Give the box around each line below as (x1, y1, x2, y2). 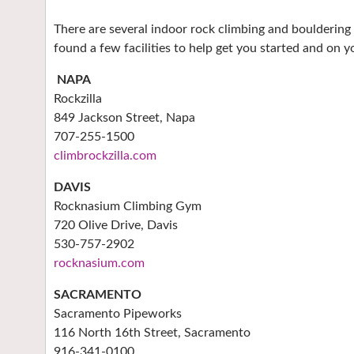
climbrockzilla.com (54, 149, 156, 163)
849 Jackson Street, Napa (54, 111, 195, 125)
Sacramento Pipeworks (54, 307, 182, 321)
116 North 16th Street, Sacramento (54, 326, 250, 340)
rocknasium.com (54, 257, 145, 270)
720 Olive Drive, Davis (54, 219, 178, 232)
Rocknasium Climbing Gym (54, 200, 201, 213)
